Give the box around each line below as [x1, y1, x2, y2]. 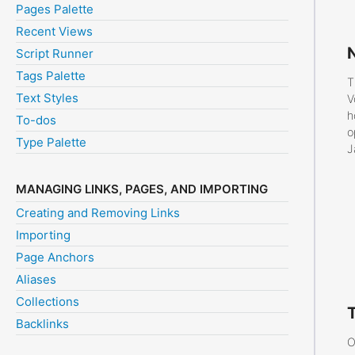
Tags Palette [16, 68, 86, 84]
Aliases [16, 272, 56, 288]
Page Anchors [16, 250, 94, 265]
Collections [16, 294, 79, 310]
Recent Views [16, 24, 93, 40]
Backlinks [16, 316, 69, 332]
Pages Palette [16, 2, 94, 17]
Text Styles [16, 90, 78, 106]
